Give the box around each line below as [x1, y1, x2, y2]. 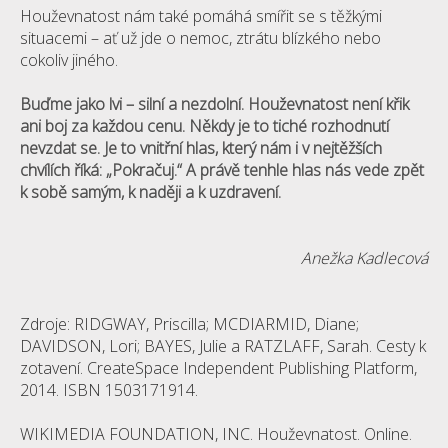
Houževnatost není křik [248, 93, 409, 115]
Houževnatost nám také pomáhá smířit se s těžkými [20, 5, 382, 27]
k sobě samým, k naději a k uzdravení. [20, 181, 281, 203]
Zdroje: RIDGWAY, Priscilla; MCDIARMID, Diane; [20, 313, 359, 335]
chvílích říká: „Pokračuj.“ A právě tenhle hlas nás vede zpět [20, 159, 424, 181]
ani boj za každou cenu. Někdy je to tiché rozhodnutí [20, 115, 389, 137]
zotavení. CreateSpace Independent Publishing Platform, [20, 357, 417, 379]
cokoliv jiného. [20, 49, 118, 71]
